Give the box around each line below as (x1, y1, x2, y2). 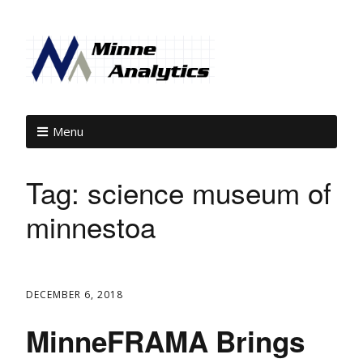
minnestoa (26, 205, 156, 246)
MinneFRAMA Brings (26, 321, 305, 361)
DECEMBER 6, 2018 (26, 287, 123, 301)
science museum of (88, 171, 331, 212)
